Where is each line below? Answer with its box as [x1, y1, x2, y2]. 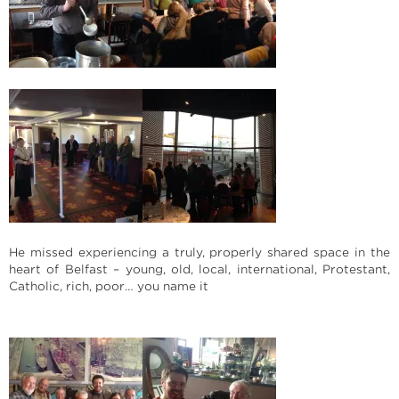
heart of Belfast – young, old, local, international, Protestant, [9, 263, 390, 276]
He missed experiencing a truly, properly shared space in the [9, 246, 390, 259]
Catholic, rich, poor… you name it [9, 280, 208, 293]
